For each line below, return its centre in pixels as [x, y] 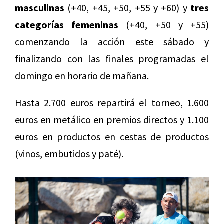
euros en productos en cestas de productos [112, 137]
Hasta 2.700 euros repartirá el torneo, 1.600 [112, 103]
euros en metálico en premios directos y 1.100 [112, 120]
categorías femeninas [67, 25]
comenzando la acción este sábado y [112, 42]
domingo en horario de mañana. [82, 76]
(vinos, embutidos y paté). [69, 154]
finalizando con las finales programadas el [112, 59]
